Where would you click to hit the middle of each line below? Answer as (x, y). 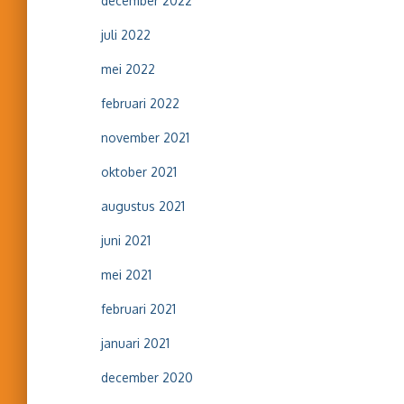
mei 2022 (128, 69)
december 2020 (147, 377)
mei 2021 (126, 275)
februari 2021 (138, 309)
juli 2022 (126, 35)
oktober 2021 (139, 172)
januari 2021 (135, 343)
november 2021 (145, 138)
